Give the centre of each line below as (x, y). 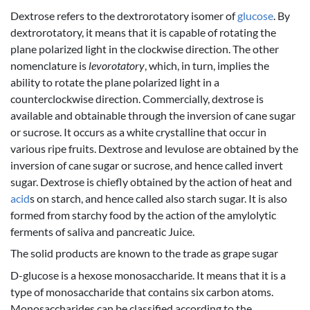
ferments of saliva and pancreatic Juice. (102, 231)
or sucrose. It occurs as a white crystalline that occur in (138, 131)
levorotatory (117, 65)
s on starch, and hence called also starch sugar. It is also (158, 198)
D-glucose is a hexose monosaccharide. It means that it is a (148, 275)
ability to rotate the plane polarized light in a (115, 82)
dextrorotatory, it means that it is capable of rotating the (143, 32)
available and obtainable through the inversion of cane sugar (153, 115)
